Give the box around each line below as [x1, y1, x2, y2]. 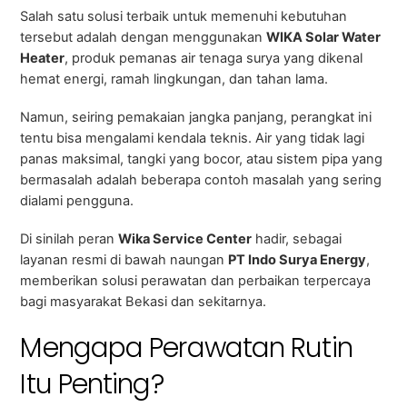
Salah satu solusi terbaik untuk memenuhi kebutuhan [20, 8, 348, 25]
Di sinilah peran [20, 231, 119, 248]
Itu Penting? [20, 365, 164, 404]
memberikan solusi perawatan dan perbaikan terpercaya [20, 273, 372, 290]
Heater [20, 50, 65, 67]
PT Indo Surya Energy [228, 252, 367, 269]
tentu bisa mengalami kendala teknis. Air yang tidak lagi [20, 130, 365, 147]
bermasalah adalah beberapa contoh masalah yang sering [20, 172, 382, 189]
